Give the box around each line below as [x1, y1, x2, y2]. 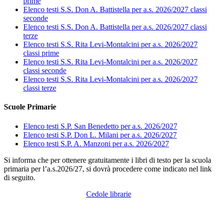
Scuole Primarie [4, 103, 56, 111]
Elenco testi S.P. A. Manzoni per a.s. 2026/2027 [23, 139, 169, 148]
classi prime [23, 49, 59, 58]
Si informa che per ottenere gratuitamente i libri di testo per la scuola [4, 155, 211, 164]
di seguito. [4, 173, 35, 182]
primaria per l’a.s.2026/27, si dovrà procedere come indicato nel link [4, 164, 212, 173]
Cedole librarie [86, 189, 131, 198]
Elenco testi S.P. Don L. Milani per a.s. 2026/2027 [23, 130, 177, 139]
